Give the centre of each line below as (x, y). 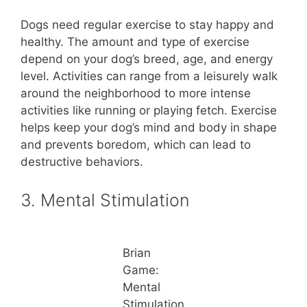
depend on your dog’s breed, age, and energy (147, 59)
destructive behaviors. (82, 161)
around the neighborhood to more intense (136, 93)
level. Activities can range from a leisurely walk (149, 76)
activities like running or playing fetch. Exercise (149, 110)
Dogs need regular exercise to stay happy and (147, 24)
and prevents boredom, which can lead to (136, 144)
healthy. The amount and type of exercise (135, 41)
